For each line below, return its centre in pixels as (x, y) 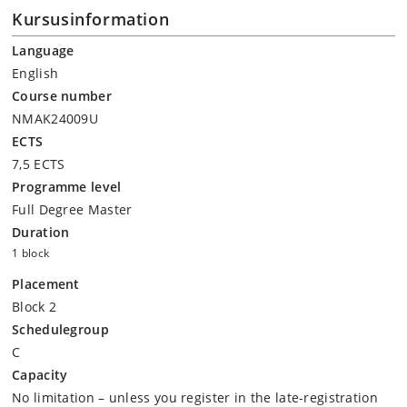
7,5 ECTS (39, 164)
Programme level (67, 187)
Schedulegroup (60, 329)
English (35, 73)
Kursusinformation (91, 19)
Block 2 (35, 307)
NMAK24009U (55, 119)
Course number (62, 96)
